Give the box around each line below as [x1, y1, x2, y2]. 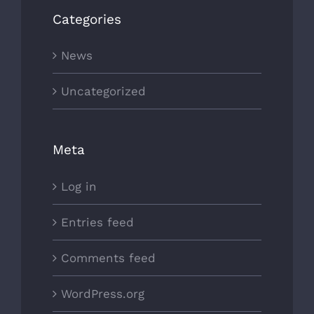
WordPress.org [61, 287, 144, 301]
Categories [53, 11, 121, 27]
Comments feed [61, 251, 156, 266]
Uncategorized [61, 84, 146, 99]
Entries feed [61, 215, 134, 230]
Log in [61, 179, 97, 194]
